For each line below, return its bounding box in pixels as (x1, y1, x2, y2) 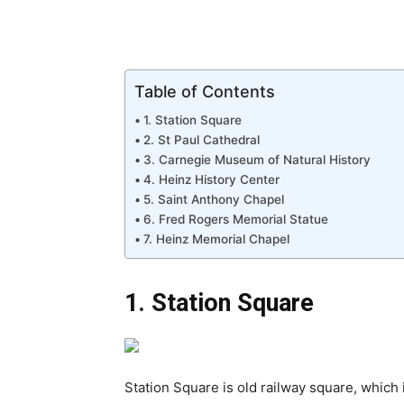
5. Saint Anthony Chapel (142, 192, 284, 207)
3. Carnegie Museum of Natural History (142, 152, 371, 168)
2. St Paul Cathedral (142, 133, 260, 148)
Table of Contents (134, 81, 275, 101)
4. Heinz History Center (142, 172, 280, 188)
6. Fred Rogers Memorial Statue (142, 212, 328, 227)
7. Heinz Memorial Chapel (142, 232, 289, 247)
